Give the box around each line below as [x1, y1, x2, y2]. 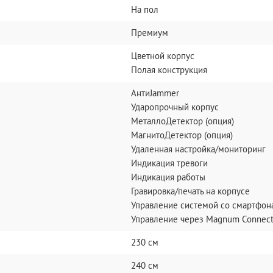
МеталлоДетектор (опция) [131, 115, 235, 127]
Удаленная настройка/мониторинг [131, 143, 266, 155]
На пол [131, 4, 159, 15]
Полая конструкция [131, 64, 208, 76]
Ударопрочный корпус [131, 101, 219, 113]
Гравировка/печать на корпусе [131, 185, 250, 197]
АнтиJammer [131, 87, 180, 99]
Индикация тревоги [131, 157, 208, 169]
